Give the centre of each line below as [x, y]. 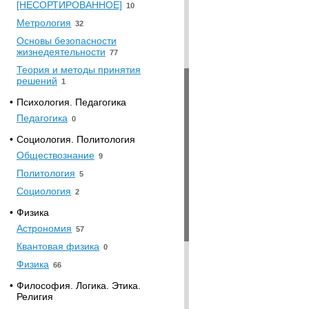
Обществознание [56, 155]
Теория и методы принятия [79, 70]
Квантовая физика [58, 246]
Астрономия [44, 228]
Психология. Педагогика [71, 102]
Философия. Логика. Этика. [79, 286]
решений [37, 81]
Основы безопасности [67, 41]
